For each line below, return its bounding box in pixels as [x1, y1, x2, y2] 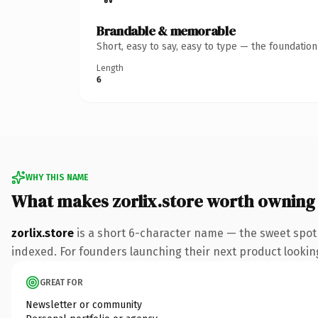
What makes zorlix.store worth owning [11, 189, 315, 213]
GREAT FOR [40, 277, 83, 287]
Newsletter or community [26, 298, 142, 311]
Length [97, 62, 124, 73]
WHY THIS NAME [26, 172, 88, 182]
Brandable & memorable [97, 21, 236, 40]
